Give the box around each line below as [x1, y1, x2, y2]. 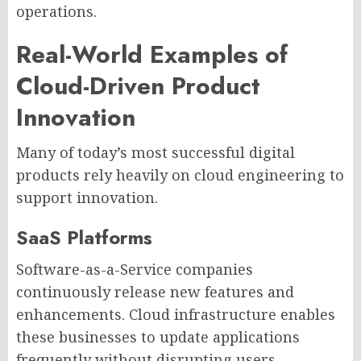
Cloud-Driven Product [16, 68, 260, 103]
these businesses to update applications [16, 326, 300, 346]
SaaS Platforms [16, 222, 152, 251]
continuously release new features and [16, 281, 294, 301]
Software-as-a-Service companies [16, 259, 253, 279]
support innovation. [16, 187, 158, 207]
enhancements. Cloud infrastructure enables [16, 304, 335, 324]
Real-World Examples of [16, 36, 288, 72]
